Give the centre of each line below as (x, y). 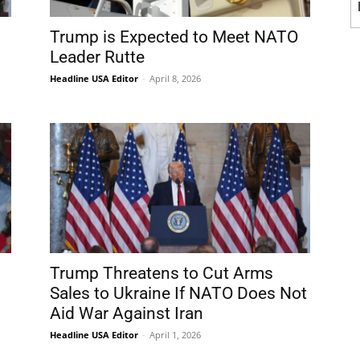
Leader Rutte (97, 57)
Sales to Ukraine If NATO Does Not (178, 293)
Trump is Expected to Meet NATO (174, 37)
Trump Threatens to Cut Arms (162, 273)
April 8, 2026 (175, 78)
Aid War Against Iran (127, 313)
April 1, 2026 (175, 335)
